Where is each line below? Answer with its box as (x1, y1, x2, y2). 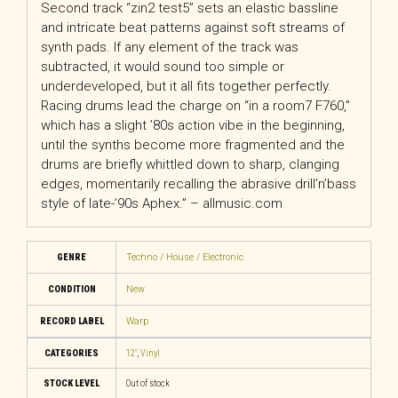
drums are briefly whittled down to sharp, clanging (41, 156, 339, 172)
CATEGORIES (44, 346, 99, 359)
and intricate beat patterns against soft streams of (41, 20, 345, 36)
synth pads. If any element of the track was (41, 39, 298, 55)
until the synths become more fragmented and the (41, 137, 345, 153)
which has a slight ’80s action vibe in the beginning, (41, 117, 345, 133)
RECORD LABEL (39, 315, 104, 327)
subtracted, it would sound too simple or (41, 59, 284, 75)
